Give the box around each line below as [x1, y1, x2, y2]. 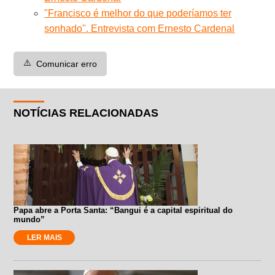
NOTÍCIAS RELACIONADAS [14, 106, 159, 119]
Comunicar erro [36, 58, 98, 69]
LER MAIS [26, 233, 62, 242]
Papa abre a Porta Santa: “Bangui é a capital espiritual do [14, 205, 233, 215]
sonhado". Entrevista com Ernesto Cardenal [44, 23, 235, 34]
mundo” [14, 214, 45, 224]
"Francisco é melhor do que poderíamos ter [44, 7, 232, 18]
